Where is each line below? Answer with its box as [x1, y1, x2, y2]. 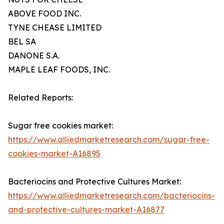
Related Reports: [8, 92, 73, 103]
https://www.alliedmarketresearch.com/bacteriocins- [8, 190, 215, 201]
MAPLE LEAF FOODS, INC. [8, 64, 110, 75]
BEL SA [8, 36, 36, 47]
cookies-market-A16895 [8, 148, 100, 159]
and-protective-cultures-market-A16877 [8, 204, 164, 215]
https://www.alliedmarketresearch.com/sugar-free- [8, 134, 209, 145]
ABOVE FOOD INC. [8, 8, 81, 19]
